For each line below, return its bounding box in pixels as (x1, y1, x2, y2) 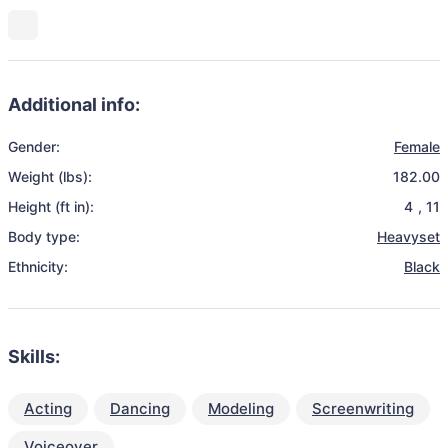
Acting (24, 399, 72, 418)
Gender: (8, 138, 60, 155)
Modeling (208, 399, 274, 418)
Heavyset (377, 228, 440, 245)
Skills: (8, 346, 60, 367)
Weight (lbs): (8, 168, 92, 185)
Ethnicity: (8, 258, 68, 275)
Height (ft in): (8, 198, 94, 215)
